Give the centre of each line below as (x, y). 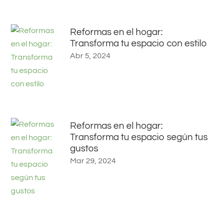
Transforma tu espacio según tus (139, 137)
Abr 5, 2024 (91, 55)
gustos (84, 148)
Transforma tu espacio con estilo (139, 43)
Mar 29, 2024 (93, 161)
